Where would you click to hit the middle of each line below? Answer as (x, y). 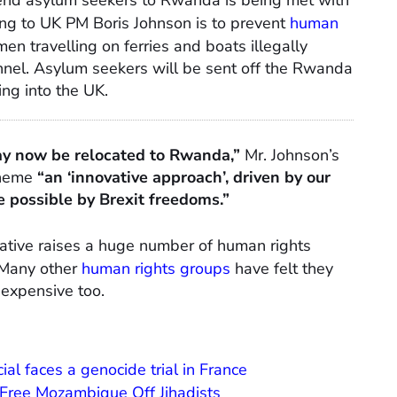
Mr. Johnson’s (290, 156)
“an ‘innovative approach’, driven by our (184, 178)
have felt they (282, 269)
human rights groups (156, 269)
